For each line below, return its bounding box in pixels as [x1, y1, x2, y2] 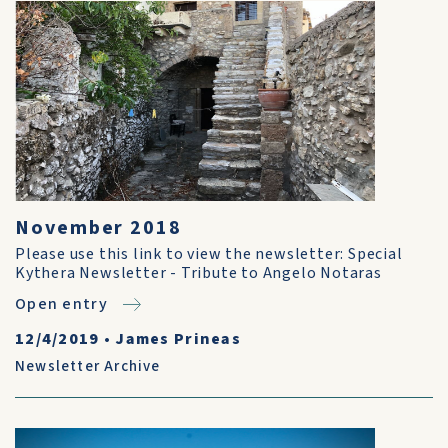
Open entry [15, 293, 108, 315]
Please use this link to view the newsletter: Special [15, 243, 403, 265]
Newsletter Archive [15, 356, 161, 377]
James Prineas [115, 328, 242, 350]
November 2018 [15, 214, 182, 242]
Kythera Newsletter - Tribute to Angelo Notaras [15, 262, 382, 284]
